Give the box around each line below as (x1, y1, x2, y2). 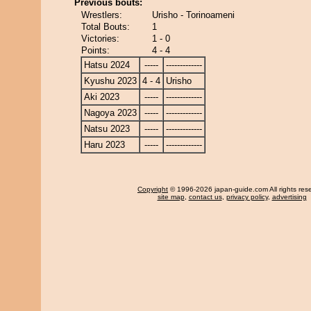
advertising (271, 193, 307, 201)
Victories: (81, 33, 119, 44)
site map (157, 193, 185, 201)
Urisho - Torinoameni (152, 10, 235, 20)
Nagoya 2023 (84, 108, 137, 118)
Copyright (137, 185, 168, 193)
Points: (81, 45, 110, 56)
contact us (188, 193, 222, 201)
